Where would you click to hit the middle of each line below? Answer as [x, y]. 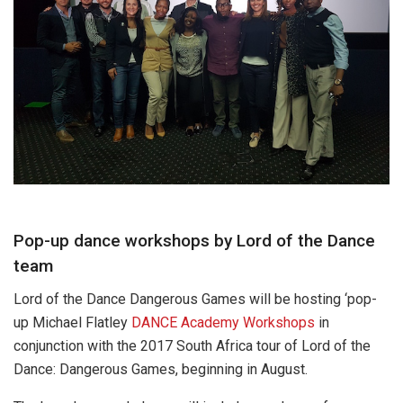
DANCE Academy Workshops [223, 322]
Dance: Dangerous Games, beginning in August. [161, 369]
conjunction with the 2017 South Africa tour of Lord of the [192, 345]
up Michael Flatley [72, 322]
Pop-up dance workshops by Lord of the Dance [194, 241]
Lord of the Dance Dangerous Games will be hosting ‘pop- [195, 299]
